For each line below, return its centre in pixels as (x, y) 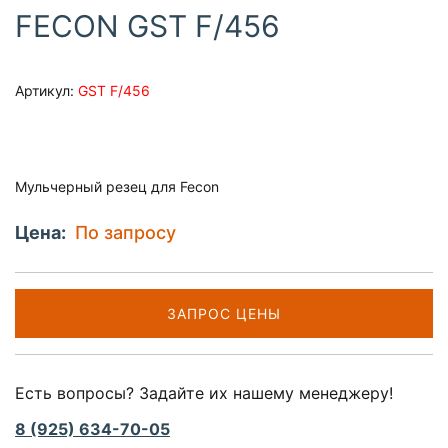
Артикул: (46, 91)
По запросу (125, 233)
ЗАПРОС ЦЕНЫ (224, 314)
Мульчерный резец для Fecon (117, 187)
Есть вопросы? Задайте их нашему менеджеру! (204, 393)
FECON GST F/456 (147, 26)
